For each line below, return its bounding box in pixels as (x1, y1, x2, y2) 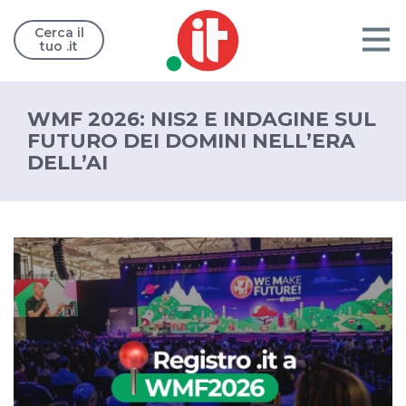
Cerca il (34, 24, 84, 41)
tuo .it (40, 38, 78, 54)
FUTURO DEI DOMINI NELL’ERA (27, 129, 355, 153)
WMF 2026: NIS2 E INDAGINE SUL (27, 107, 376, 131)
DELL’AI (27, 150, 108, 175)
